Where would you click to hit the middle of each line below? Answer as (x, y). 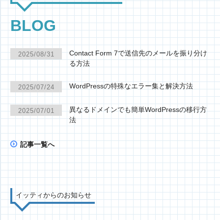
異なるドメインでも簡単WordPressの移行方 (138, 110)
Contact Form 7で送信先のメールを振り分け (138, 53)
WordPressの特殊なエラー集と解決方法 (131, 86)
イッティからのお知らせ (54, 195)
